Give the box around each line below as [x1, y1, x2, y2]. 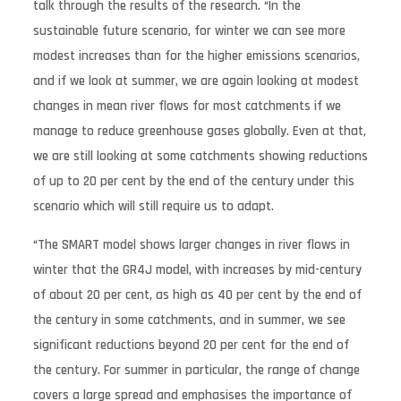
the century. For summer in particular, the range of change [32, 361, 360, 379]
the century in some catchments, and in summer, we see [32, 311, 346, 328]
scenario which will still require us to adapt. [32, 197, 274, 215]
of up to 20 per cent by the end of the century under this [32, 172, 354, 190]
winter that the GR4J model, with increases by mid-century [32, 260, 362, 278]
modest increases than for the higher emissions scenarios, [32, 47, 360, 64]
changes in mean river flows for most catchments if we [32, 97, 341, 115]
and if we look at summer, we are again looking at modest [32, 72, 359, 90]
